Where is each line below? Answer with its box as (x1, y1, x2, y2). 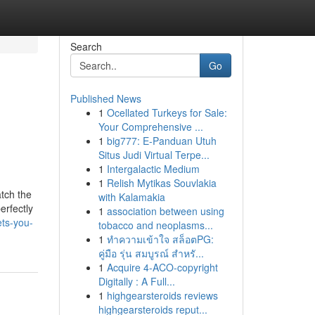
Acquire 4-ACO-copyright (106, 260, 218, 274)
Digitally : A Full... (98, 274, 175, 288)
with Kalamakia (98, 190, 165, 204)
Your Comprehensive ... (98, 120, 203, 134)
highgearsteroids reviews (106, 288, 218, 302)
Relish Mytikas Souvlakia (106, 176, 217, 190)
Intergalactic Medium (106, 162, 200, 176)
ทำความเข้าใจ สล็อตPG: (106, 232, 214, 246)
